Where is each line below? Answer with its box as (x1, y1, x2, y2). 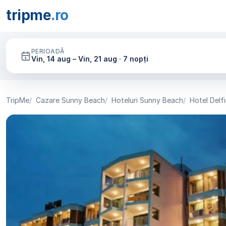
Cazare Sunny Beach (36, 96, 105, 104)
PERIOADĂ (31, 47, 65, 55)
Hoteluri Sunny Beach (111, 96, 183, 104)
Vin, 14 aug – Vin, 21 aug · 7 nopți (31, 54, 148, 63)
